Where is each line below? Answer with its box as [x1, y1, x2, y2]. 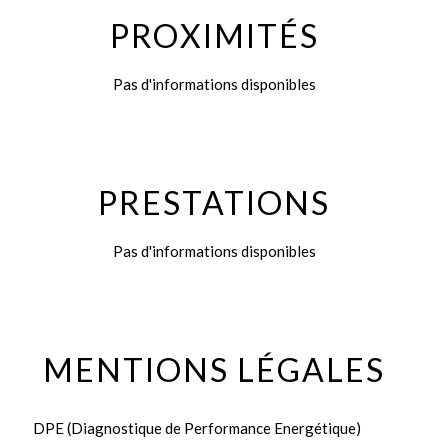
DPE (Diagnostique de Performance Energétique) [33, 419, 361, 437]
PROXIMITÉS [109, 16, 319, 55]
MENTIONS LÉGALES [43, 350, 385, 389]
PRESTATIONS [98, 183, 330, 222]
